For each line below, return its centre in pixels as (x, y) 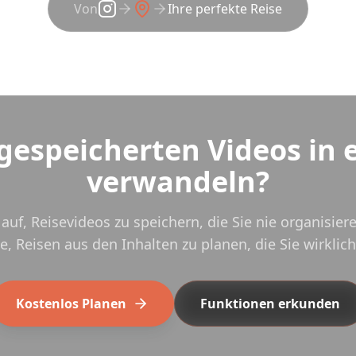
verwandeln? (178, 182)
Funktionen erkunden (270, 304)
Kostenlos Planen (71, 304)
